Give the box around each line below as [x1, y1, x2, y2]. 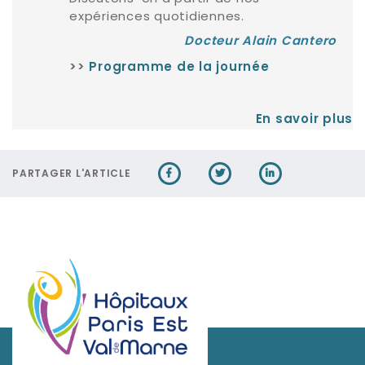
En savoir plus [255, 114, 353, 127]
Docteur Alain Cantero [184, 36, 336, 49]
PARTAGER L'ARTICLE [12, 169, 131, 180]
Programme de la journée [89, 62, 270, 75]
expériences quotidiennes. [69, 7, 244, 25]
